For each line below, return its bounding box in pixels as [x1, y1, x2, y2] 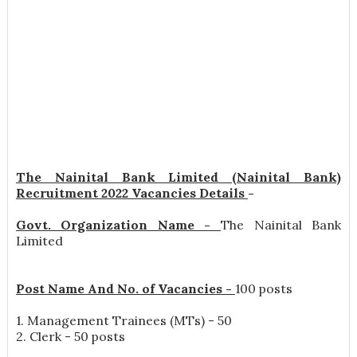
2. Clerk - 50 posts [15, 328, 128, 345]
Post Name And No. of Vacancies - [15, 280, 235, 297]
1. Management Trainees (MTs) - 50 [15, 312, 232, 329]
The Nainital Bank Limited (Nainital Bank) [15, 169, 342, 186]
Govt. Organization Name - [15, 217, 222, 233]
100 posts [234, 280, 292, 297]
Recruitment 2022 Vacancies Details [15, 185, 248, 202]
